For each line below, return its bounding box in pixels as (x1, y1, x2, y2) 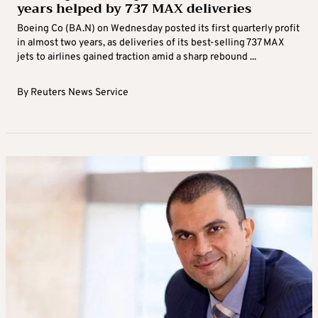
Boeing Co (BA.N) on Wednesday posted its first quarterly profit (17, 23, 300, 35)
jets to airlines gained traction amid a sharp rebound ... (17, 51, 256, 64)
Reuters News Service (31, 87, 128, 99)
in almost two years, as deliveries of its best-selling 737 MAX (17, 37, 284, 50)
